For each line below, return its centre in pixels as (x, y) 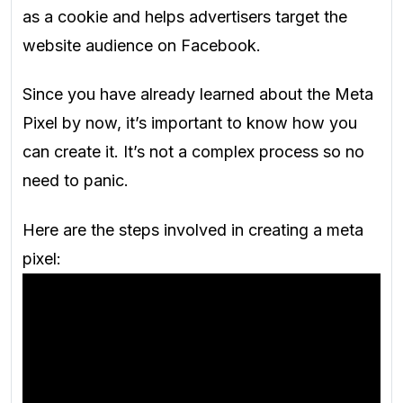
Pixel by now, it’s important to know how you (190, 123)
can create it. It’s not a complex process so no (193, 152)
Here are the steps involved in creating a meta (193, 229)
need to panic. (76, 181)
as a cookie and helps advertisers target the (185, 16)
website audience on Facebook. (142, 45)
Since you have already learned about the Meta (198, 94)
